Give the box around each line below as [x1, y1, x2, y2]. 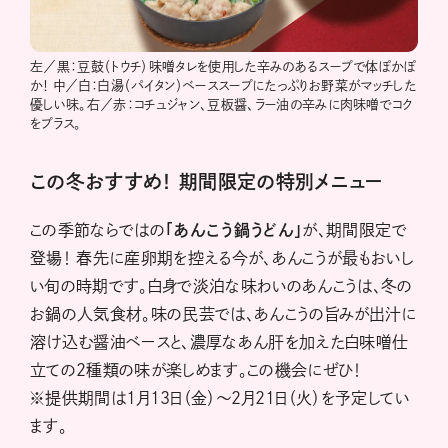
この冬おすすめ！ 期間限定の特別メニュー [30, 172, 383, 192]
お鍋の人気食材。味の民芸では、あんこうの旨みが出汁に [30, 306, 417, 323]
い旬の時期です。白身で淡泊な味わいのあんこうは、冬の [30, 278, 413, 295]
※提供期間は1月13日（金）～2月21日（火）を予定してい [30, 390, 409, 407]
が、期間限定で [302, 222, 407, 239]
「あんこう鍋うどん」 [165, 222, 303, 239]
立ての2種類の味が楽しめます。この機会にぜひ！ [30, 362, 362, 379]
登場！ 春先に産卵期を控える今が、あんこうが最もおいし [30, 250, 414, 267]
